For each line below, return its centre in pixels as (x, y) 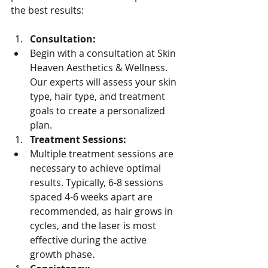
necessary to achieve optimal (97, 168)
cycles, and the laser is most (94, 226)
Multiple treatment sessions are (103, 154)
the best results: (47, 10)
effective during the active (89, 240)
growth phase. (62, 254)
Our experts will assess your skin (104, 82)
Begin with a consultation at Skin (104, 53)
